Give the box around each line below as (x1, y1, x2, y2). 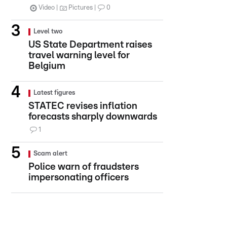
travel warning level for (28, 51, 130, 60)
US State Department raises (28, 40, 152, 50)
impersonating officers (28, 173, 129, 182)
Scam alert (33, 150, 67, 157)
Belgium (28, 61, 65, 71)
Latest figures (33, 90, 75, 96)
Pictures (68, 5, 93, 11)
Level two (33, 28, 62, 35)
